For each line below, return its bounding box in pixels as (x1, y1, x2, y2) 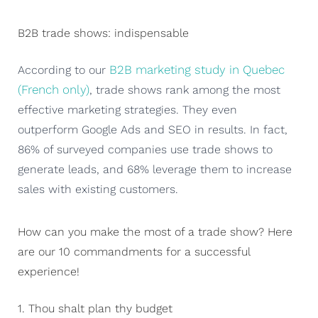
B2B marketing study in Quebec (109, 62, 285, 77)
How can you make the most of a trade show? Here (18, 224, 292, 238)
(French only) (18, 82, 89, 97)
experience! (18, 264, 79, 278)
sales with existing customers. (18, 182, 178, 196)
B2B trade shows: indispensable (18, 26, 189, 40)
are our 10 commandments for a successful (18, 244, 250, 258)
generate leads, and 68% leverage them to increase (18, 162, 292, 176)
